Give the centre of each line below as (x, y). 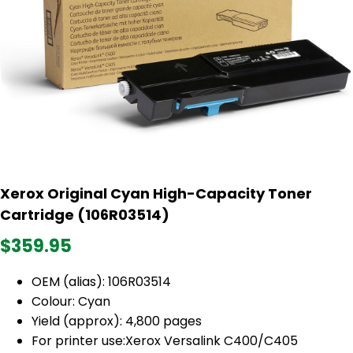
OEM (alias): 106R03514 (101, 281)
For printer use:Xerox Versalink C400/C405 (166, 340)
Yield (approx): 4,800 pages (117, 321)
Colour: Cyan (71, 301)
